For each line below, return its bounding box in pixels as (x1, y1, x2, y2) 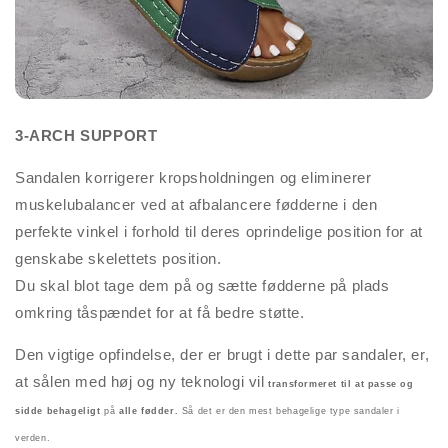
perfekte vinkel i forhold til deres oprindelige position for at (15, 223, 423, 241)
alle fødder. (119, 406, 179, 417)
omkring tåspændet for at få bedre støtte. (15, 304, 305, 322)
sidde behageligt (15, 406, 101, 417)
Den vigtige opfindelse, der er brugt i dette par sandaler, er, (15, 346, 430, 364)
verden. (15, 433, 51, 444)
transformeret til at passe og (264, 379, 414, 390)
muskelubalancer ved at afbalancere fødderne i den (15, 196, 378, 214)
